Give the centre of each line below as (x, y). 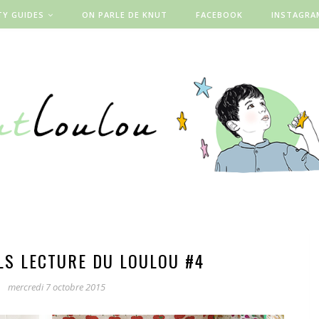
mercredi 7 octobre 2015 (56, 287)
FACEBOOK (219, 15)
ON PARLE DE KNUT (125, 15)
